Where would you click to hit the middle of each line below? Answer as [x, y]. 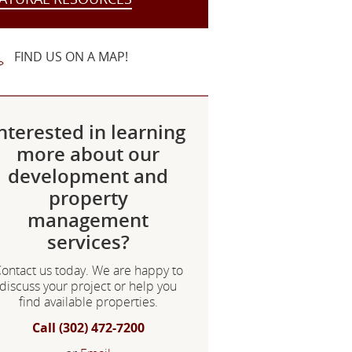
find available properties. [88, 302]
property [88, 198]
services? [88, 242]
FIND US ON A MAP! [71, 56]
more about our [88, 154]
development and [88, 176]
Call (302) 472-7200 [88, 328]
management [88, 220]
